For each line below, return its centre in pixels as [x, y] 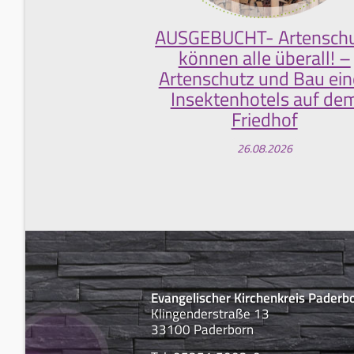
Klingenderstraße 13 [210, 314]
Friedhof [264, 120]
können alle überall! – [264, 58]
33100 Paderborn [202, 330]
